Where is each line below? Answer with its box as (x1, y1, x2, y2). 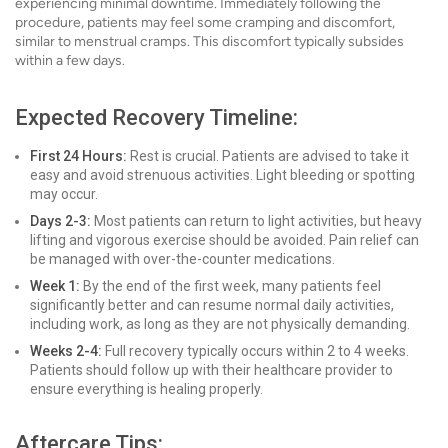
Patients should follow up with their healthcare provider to (30, 362, 393, 378)
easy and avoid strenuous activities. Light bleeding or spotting (30, 167, 415, 183)
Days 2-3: (30, 213, 91, 229)
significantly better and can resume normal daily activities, (30, 297, 394, 313)
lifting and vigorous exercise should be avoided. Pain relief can (30, 232, 419, 248)
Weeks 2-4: (30, 343, 102, 359)
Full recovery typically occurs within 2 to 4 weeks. (102, 343, 409, 359)
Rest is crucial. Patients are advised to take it (127, 148, 409, 164)
